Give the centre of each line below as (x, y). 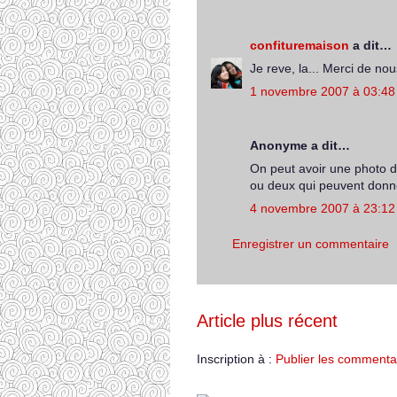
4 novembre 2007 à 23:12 (323, 208)
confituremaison (300, 45)
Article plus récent (267, 321)
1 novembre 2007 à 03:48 (323, 91)
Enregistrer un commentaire (311, 244)
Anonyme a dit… (300, 145)
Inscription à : (236, 358)
